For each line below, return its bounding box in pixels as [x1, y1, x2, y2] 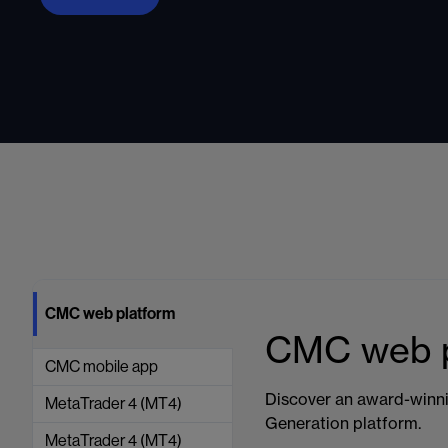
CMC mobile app [45, 358, 158, 375]
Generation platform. [265, 416, 421, 433]
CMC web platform [45, 305, 175, 322]
